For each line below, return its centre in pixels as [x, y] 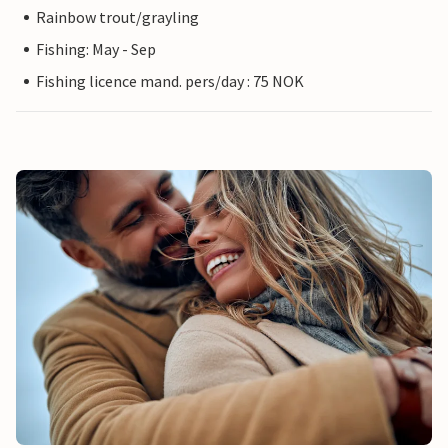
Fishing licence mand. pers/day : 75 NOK [170, 81]
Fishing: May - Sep [96, 49]
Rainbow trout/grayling [117, 17]
